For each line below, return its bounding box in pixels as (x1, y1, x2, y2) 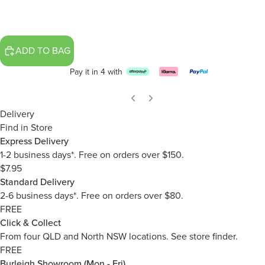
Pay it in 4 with (69, 65, 122, 78)
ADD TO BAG (15, 44, 70, 58)
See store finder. (171, 229, 238, 243)
